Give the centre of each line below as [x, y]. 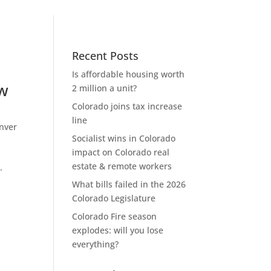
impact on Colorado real [121, 152]
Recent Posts [106, 55]
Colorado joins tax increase [127, 106]
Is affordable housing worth [129, 74]
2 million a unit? [105, 88]
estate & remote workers [122, 166]
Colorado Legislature [114, 198]
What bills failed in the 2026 [129, 184]
